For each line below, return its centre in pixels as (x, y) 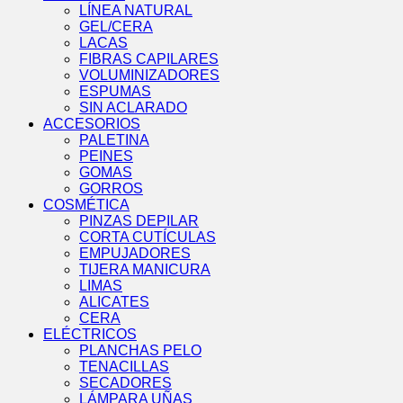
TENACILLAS (124, 367)
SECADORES (125, 383)
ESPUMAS (115, 92)
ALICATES (114, 302)
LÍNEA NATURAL (136, 11)
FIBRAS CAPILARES (149, 59)
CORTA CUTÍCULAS (148, 237)
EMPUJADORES (135, 254)
